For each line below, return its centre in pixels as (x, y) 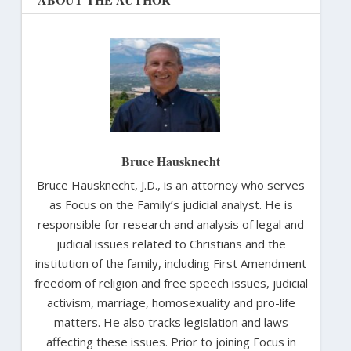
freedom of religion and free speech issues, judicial (171, 282)
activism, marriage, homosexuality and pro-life (171, 302)
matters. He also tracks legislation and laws (171, 322)
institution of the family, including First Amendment (171, 263)
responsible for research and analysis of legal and (171, 224)
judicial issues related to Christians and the (171, 243)
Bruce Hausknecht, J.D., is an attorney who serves (171, 185)
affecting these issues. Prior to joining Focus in (171, 341)
